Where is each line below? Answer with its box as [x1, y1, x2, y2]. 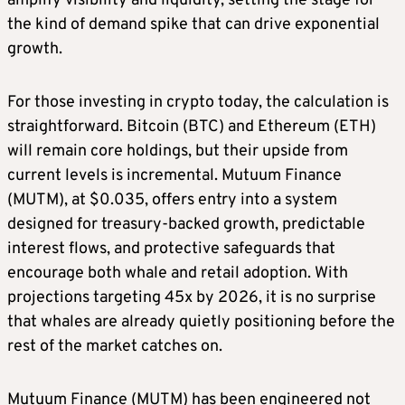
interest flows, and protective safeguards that [7, 238, 335, 259]
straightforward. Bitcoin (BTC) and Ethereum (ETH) [7, 116, 376, 137]
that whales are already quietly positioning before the [7, 311, 395, 333]
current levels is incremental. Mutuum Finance [7, 165, 342, 186]
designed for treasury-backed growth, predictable [7, 213, 365, 235]
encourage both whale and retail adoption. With [7, 262, 348, 284]
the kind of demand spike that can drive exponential [7, 14, 380, 35]
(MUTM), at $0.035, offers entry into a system [7, 189, 337, 211]
